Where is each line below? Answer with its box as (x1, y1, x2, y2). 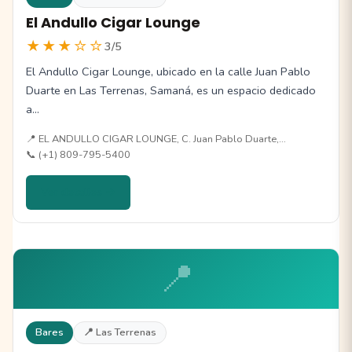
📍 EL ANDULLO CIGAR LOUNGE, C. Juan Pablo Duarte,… (26, 132, 286, 147)
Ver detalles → (41, 185, 116, 200)
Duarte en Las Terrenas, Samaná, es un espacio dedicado (26, 82, 316, 99)
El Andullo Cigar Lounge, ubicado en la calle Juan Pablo (26, 64, 310, 80)
